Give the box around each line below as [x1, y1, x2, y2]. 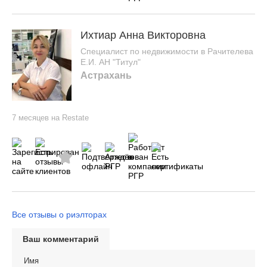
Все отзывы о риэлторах [12, 210, 107, 220]
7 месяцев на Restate [12, 113, 89, 123]
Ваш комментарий [23, 234, 99, 244]
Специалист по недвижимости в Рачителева [80, 46, 254, 57]
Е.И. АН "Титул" [80, 57, 141, 67]
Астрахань [80, 70, 132, 80]
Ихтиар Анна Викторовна [80, 29, 206, 42]
